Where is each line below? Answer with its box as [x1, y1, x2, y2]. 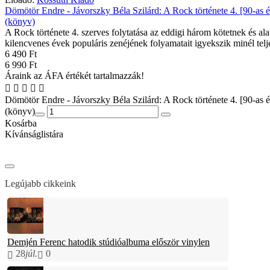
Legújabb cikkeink [5, 178, 76, 189]
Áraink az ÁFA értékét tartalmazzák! [5, 70, 144, 81]
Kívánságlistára [5, 128, 63, 139]
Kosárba [5, 118, 37, 128]
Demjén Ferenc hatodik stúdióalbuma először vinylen [7, 236, 210, 247]
